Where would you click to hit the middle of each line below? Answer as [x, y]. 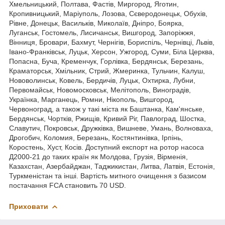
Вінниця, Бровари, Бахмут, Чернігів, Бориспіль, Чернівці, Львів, [112, 42]
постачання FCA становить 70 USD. [68, 186]
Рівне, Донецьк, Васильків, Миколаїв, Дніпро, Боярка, [96, 23]
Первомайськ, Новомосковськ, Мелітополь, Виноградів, [100, 90]
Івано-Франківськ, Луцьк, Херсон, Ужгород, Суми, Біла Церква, [112, 52]
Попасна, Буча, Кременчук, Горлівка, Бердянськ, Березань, [106, 62]
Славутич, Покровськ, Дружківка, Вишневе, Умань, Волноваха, [111, 128]
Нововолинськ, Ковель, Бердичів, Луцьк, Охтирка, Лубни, [102, 81]
